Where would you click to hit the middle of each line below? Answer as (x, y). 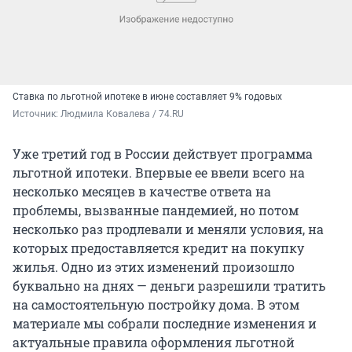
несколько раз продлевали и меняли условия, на (168, 229)
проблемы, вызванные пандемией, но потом (156, 210)
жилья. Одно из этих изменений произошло (154, 266)
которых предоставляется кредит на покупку (158, 247)
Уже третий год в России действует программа (163, 153)
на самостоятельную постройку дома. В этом (156, 304)
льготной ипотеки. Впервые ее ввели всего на (159, 172)
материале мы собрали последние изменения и (165, 323)
